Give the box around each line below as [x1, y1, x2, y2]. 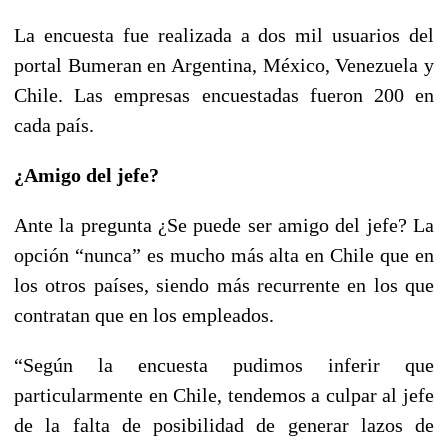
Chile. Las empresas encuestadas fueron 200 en [14, 83, 434, 106]
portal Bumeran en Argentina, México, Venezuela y [14, 53, 434, 76]
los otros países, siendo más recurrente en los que [14, 273, 434, 296]
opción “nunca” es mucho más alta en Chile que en [14, 243, 434, 266]
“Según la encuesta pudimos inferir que [14, 353, 434, 376]
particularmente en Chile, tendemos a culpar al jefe [14, 383, 434, 406]
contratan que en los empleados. [14, 303, 274, 326]
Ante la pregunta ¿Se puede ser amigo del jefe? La [14, 213, 434, 236]
